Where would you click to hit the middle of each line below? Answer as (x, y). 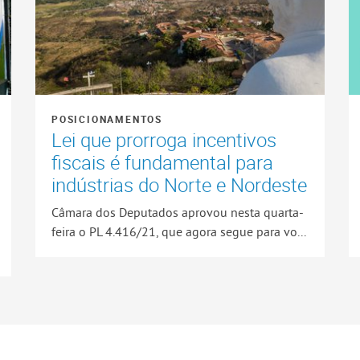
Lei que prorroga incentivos (164, 140)
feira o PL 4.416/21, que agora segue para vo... (179, 231)
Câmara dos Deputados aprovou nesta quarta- (178, 212)
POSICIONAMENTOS (107, 119)
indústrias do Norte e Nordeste (179, 185)
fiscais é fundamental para (162, 163)
